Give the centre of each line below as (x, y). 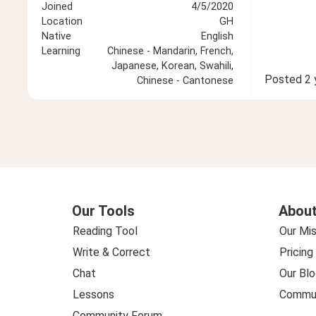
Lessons (93, 295)
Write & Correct (111, 253)
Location (62, 22)
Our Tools (103, 211)
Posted (283, 80)
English (217, 37)
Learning (61, 51)
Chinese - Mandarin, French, (170, 51)
